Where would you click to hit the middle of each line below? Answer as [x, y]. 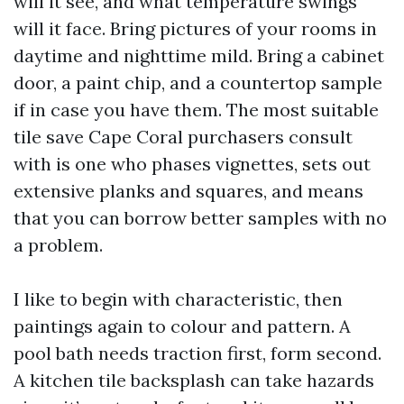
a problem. [58, 245]
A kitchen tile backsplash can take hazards [194, 380]
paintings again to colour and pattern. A [182, 326]
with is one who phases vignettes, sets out [192, 164]
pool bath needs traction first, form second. [197, 353]
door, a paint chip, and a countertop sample [198, 83]
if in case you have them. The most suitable [196, 110]
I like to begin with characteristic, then [178, 299]
